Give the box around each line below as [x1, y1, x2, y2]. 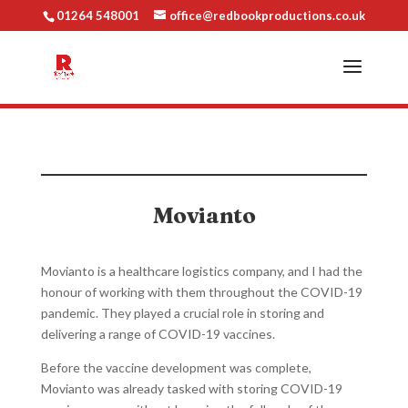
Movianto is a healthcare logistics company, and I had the [40, 263, 362, 279]
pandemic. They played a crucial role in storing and [40, 305, 324, 321]
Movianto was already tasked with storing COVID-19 [40, 381, 342, 396]
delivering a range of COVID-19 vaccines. [40, 326, 275, 342]
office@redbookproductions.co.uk [168, 7, 365, 23]
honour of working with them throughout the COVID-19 [40, 284, 362, 300]
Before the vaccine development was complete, [40, 360, 311, 375]
